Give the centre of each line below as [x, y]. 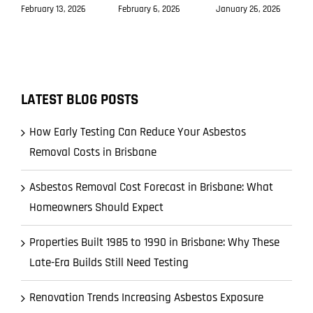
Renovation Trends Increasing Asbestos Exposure [146, 298]
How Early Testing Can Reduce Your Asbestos [138, 132]
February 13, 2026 [53, 9]
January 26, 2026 [248, 9]
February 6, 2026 [150, 9]
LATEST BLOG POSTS [80, 100]
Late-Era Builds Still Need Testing [109, 263]
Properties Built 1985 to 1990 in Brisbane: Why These [154, 243]
